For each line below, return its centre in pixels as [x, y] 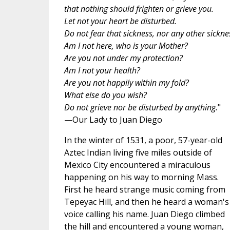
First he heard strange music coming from [145, 189]
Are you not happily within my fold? [126, 83]
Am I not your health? [102, 70]
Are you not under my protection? [123, 58]
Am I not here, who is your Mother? [126, 46]
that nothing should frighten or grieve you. [139, 9]
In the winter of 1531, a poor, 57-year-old [143, 140]
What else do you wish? [105, 95]
